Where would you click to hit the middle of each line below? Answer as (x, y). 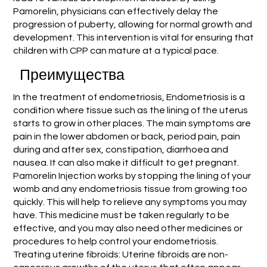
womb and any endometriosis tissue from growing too (130, 189)
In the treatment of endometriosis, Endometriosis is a (129, 97)
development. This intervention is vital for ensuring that (134, 37)
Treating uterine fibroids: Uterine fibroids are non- (120, 254)
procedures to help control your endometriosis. (115, 241)
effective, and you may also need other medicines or (128, 228)
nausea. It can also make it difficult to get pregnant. (126, 162)
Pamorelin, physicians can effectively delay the (116, 11)
